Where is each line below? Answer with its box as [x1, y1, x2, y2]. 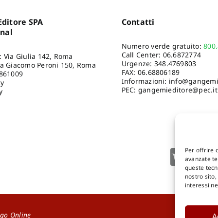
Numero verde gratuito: [121, 41, 204, 51]
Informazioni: [121, 76, 169, 86]
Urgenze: [121, 59, 154, 69]
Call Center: [121, 50, 163, 60]
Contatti [121, 17, 155, 28]
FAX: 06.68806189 [121, 68, 180, 77]
